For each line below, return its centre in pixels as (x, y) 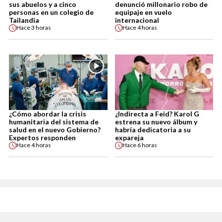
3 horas (41, 28)
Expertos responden (42, 137)
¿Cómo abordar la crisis (48, 113)
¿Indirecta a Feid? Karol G (157, 113)
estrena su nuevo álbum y (156, 121)
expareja (129, 137)
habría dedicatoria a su (153, 129)
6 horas (147, 145)
